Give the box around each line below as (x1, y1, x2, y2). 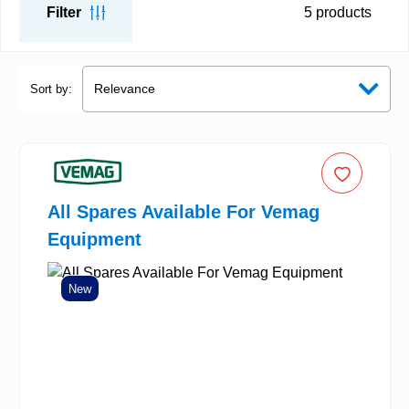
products (312, 4, 372, 20)
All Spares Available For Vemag (47, 202, 320, 223)
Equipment (47, 229, 142, 250)
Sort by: (30, 81, 72, 96)
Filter (47, 4, 81, 20)
